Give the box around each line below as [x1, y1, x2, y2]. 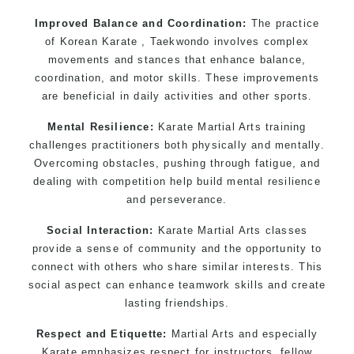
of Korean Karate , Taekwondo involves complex [44, 35, 309, 47]
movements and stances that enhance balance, [47, 53, 307, 66]
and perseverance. [126, 193, 228, 205]
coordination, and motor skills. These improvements [34, 71, 319, 84]
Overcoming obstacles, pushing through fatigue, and [33, 156, 320, 169]
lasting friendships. [124, 296, 230, 309]
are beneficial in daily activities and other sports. [41, 89, 313, 102]
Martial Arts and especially [167, 327, 318, 340]
